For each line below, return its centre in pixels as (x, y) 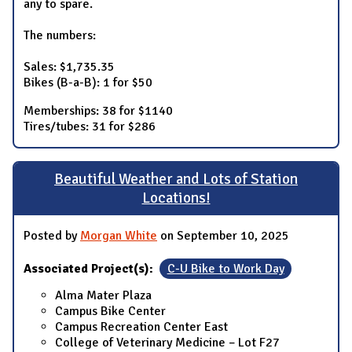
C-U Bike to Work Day (225, 268)
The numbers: (60, 35)
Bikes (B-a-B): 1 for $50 (88, 82)
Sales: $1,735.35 (69, 66)
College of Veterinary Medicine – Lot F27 (167, 342)
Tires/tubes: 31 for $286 (90, 126)
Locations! (176, 198)
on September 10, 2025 (223, 235)
